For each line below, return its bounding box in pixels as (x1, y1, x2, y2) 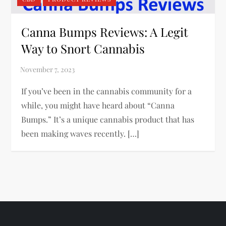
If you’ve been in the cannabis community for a (21, 85, 192, 96)
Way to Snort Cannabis (21, 40, 145, 56)
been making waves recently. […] (21, 128, 140, 139)
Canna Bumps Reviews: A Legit (21, 23, 189, 40)
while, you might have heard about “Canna (21, 99, 175, 110)
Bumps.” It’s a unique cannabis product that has (21, 114, 195, 125)
